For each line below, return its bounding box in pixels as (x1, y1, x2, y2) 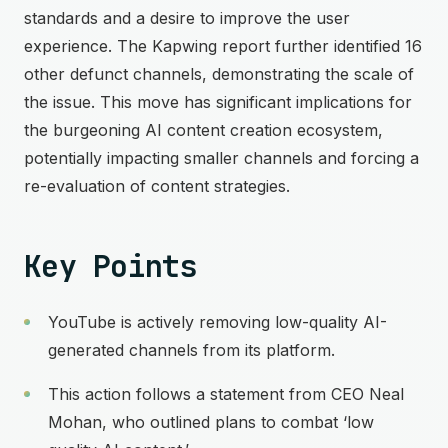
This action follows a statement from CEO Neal (48, 384, 404, 404)
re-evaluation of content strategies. (24, 176, 290, 196)
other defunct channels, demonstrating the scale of (24, 64, 414, 84)
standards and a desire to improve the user (24, 8, 350, 28)
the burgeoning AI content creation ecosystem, (24, 120, 383, 140)
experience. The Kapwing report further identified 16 (24, 36, 422, 56)
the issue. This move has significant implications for (24, 92, 412, 112)
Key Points (24, 246, 197, 286)
